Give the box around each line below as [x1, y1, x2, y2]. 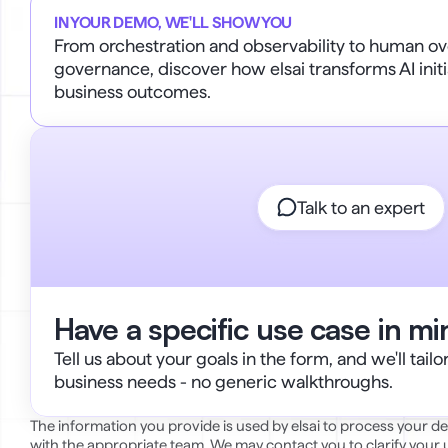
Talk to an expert [297, 196, 425, 218]
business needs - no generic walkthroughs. [54, 371, 393, 392]
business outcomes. [54, 81, 211, 102]
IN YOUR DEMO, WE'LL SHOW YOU [54, 13, 293, 32]
